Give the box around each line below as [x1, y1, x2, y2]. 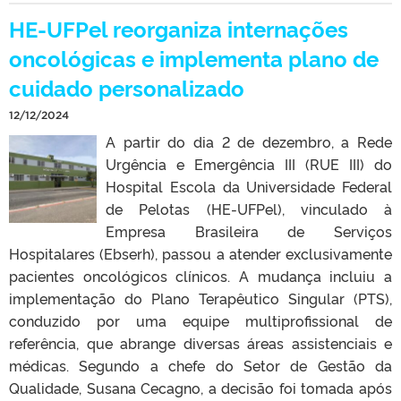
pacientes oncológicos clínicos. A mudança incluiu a [9, 265, 392, 286]
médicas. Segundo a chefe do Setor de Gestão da [9, 354, 392, 375]
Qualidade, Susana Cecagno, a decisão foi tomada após [9, 377, 392, 397]
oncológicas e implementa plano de [9, 42, 379, 73]
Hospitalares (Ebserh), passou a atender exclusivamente [9, 243, 392, 263]
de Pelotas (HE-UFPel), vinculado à [106, 198, 392, 218]
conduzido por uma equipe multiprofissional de [9, 310, 392, 330]
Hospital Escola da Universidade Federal [106, 175, 392, 196]
